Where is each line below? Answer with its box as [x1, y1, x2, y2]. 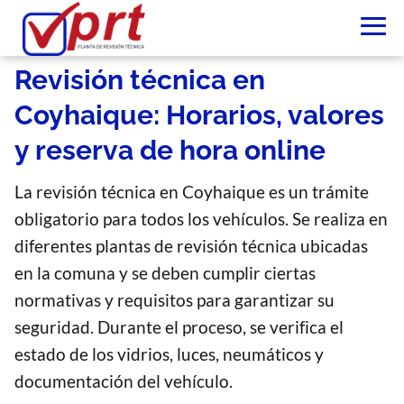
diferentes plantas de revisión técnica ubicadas [14, 235, 368, 256]
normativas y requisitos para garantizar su [14, 289, 335, 310]
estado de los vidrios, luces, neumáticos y [14, 344, 324, 364]
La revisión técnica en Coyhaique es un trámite [14, 181, 369, 202]
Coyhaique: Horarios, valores [14, 99, 384, 131]
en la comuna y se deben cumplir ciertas [14, 262, 316, 283]
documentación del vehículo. [14, 371, 233, 391]
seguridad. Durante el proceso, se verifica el [14, 317, 344, 337]
